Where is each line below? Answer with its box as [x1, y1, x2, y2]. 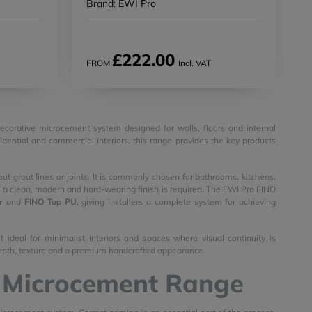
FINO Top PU [24, 196, 77, 207]
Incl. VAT [175, 57, 211, 68]
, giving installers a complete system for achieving [76, 196, 276, 207]
